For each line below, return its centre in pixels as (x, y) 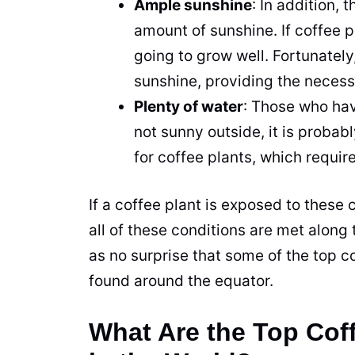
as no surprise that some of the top (215, 256)
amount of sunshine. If (214, 30)
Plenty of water (189, 106)
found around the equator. (183, 281)
